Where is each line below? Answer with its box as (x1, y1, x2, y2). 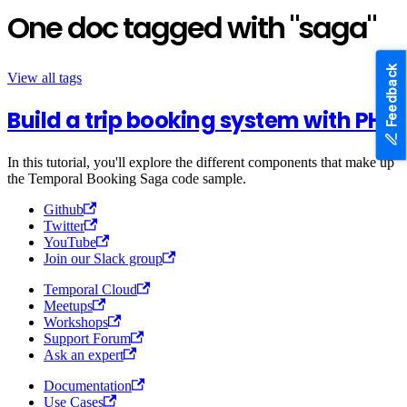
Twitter (44, 217, 84, 233)
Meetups (44, 297, 93, 313)
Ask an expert (44, 346, 124, 362)
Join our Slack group (44, 250, 163, 266)
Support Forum (44, 330, 131, 346)
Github (44, 201, 84, 217)
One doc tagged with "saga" (7, 7, 375, 49)
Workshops (44, 313, 108, 330)
